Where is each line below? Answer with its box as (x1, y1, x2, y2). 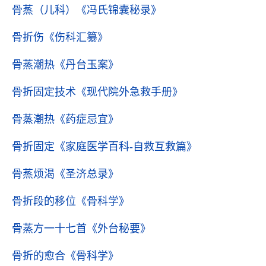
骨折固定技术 (12, 86, 76, 98)
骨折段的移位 (12, 195, 76, 207)
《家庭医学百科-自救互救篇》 (55, 141, 197, 153)
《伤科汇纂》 (44, 31, 108, 43)
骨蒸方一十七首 (12, 223, 87, 235)
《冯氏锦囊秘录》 (76, 4, 161, 16)
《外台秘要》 (87, 223, 151, 235)
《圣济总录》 (55, 168, 119, 180)
